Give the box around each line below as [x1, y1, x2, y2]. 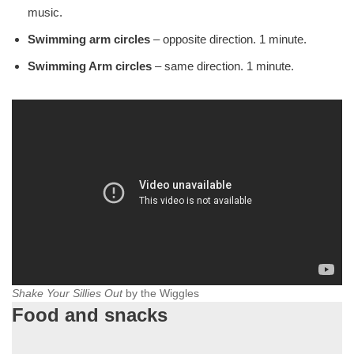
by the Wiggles [122, 288, 199, 300]
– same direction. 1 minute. [152, 59, 294, 73]
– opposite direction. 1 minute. [150, 32, 307, 47]
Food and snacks [12, 304, 168, 326]
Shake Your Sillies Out [12, 288, 122, 300]
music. [28, 6, 62, 20]
